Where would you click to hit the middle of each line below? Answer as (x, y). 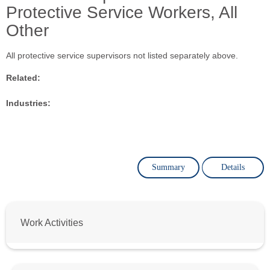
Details (233, 167)
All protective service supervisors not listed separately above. (122, 55)
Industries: (28, 103)
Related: (23, 77)
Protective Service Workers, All (122, 12)
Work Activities (52, 222)
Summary (168, 167)
